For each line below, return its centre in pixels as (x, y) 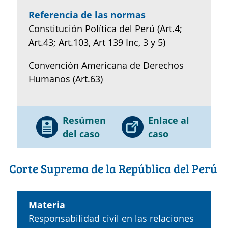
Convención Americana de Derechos (106, 65)
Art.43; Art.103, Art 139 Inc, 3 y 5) (97, 42)
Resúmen (84, 120)
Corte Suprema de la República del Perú (113, 169)
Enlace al (169, 120)
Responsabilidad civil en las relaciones (111, 218)
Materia (47, 204)
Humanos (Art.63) (65, 79)
